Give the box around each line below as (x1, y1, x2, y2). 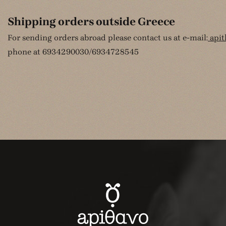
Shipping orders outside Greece (8, 15, 175, 28)
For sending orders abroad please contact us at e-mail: (8, 33, 208, 42)
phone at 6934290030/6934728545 (8, 47, 139, 56)
